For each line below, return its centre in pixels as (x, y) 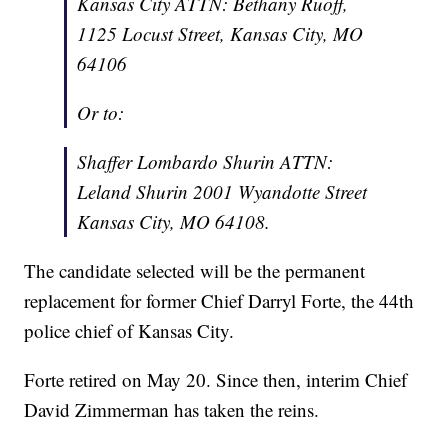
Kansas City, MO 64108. (174, 222)
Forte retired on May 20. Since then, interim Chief (216, 380)
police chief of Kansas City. (129, 331)
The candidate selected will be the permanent (195, 271)
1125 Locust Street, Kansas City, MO (220, 34)
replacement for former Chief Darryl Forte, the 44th (219, 301)
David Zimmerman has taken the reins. (172, 410)
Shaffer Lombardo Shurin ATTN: (205, 162)
